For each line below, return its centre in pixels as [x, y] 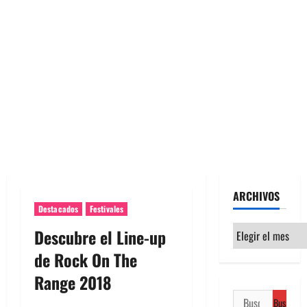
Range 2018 [73, 282]
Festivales [107, 209]
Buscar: [248, 297]
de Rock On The [86, 260]
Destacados [58, 209]
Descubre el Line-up [100, 237]
